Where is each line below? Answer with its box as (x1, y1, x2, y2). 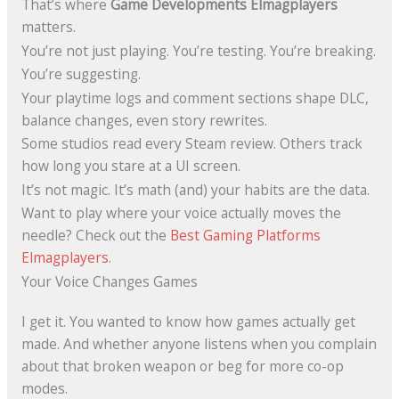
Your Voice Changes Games (20, 271, 198, 291)
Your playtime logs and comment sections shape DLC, (20, 87, 369, 108)
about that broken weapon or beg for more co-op (20, 355, 344, 376)
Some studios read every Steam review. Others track (20, 134, 362, 154)
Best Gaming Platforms (169, 225, 321, 246)
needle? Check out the (20, 225, 170, 246)
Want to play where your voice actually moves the (20, 203, 341, 224)
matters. (20, 16, 76, 37)
